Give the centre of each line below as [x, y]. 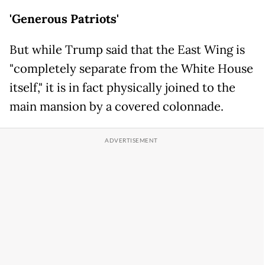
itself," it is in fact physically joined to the [122, 87]
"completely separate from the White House [131, 68]
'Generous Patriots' [66, 19]
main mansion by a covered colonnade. [117, 106]
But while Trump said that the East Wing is [127, 49]
